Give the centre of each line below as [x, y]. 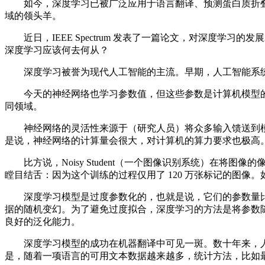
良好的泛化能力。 [43, 222]
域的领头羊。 [33, 16]
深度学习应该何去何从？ [57, 50]
